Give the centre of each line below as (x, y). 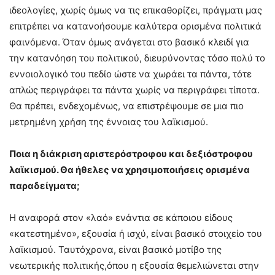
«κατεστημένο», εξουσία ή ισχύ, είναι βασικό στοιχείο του (136, 234)
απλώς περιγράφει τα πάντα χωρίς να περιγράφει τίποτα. (134, 90)
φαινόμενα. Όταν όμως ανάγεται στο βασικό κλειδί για (129, 42)
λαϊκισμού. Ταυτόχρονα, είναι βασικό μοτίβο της (115, 250)
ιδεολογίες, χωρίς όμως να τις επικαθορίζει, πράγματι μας (136, 10)
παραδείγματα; (45, 186)
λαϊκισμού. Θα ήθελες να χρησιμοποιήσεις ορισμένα (130, 170)
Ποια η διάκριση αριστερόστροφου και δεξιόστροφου (131, 154)
